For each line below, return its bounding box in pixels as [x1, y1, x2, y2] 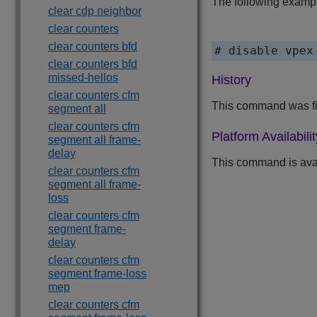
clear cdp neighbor [48, 5, 142, 17]
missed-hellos [48, 71, 118, 83]
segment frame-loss [48, 267, 146, 279]
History [212, 73, 251, 88]
